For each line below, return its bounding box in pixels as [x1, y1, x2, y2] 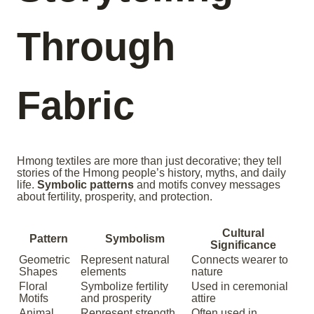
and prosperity [81, 292, 151, 305]
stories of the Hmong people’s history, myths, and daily [17, 167, 286, 179]
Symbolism [104, 233, 165, 245]
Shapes [19, 266, 57, 278]
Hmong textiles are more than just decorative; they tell [17, 155, 282, 168]
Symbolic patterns [37, 179, 134, 191]
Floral [19, 280, 48, 293]
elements [81, 266, 126, 278]
